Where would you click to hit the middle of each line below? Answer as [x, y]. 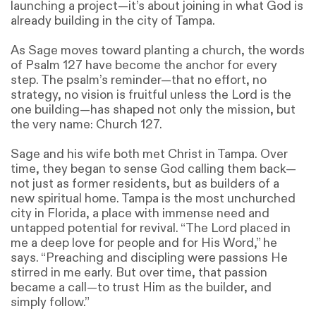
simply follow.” [50, 302]
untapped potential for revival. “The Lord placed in [151, 228]
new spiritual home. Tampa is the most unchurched [153, 198]
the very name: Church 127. [86, 124]
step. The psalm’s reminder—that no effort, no [139, 80]
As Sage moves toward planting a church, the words [158, 50]
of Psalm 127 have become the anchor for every [144, 65]
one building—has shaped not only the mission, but [153, 109]
